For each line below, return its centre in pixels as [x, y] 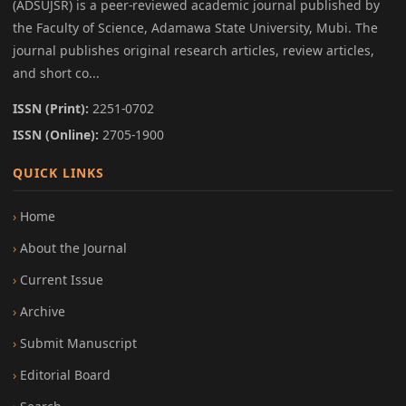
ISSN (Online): [56, 134]
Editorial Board [65, 374]
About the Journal [73, 247]
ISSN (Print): [51, 108]
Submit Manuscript [78, 343]
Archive [43, 311]
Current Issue [62, 279]
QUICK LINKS [58, 172]
